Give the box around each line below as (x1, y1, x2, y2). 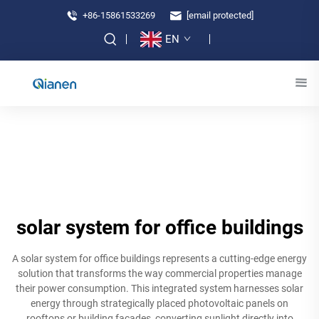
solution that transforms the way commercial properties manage (17, 268, 302, 279)
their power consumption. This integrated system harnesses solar (16, 283, 303, 294)
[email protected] (187, 9, 253, 21)
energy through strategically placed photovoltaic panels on (31, 298, 288, 309)
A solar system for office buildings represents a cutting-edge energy (12, 253, 307, 264)
